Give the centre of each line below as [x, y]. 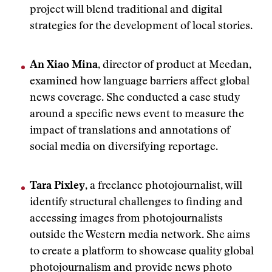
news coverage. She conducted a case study [135, 98]
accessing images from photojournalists [126, 219]
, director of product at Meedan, [175, 66]
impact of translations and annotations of [130, 131]
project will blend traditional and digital [126, 10]
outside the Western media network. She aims [140, 236]
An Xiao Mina [64, 66]
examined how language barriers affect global [140, 82]
